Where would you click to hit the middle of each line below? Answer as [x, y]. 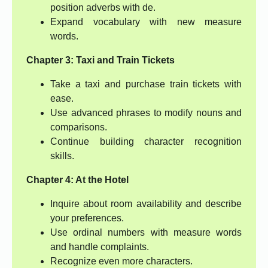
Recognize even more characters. [121, 261]
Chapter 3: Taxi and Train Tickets [100, 60]
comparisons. [79, 127]
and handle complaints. [100, 247]
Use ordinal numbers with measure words [146, 233]
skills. [62, 156]
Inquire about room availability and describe [146, 204]
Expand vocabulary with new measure [146, 22]
